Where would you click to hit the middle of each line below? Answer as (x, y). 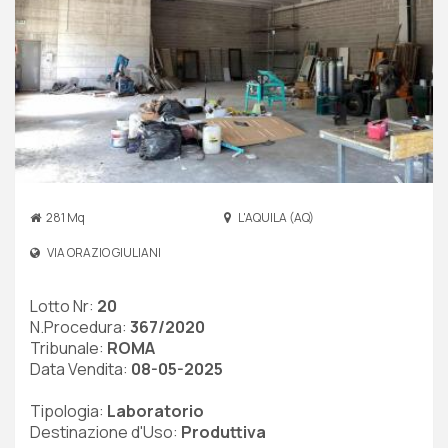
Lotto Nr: (63, 305)
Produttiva (223, 431)
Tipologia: (68, 410)
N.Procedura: (80, 326)
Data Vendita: (80, 368)
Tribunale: (68, 347)
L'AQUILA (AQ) (275, 217)
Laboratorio (155, 410)
